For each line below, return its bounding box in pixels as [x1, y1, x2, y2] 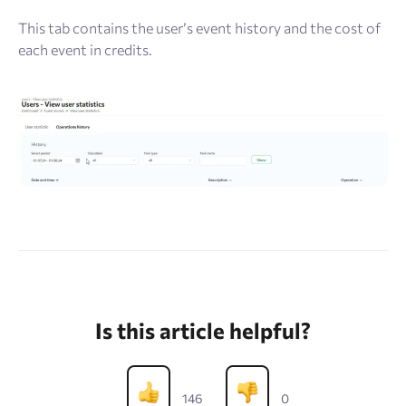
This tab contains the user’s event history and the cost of [18, 18, 381, 36]
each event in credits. [18, 40, 152, 58]
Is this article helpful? [95, 317, 311, 343]
